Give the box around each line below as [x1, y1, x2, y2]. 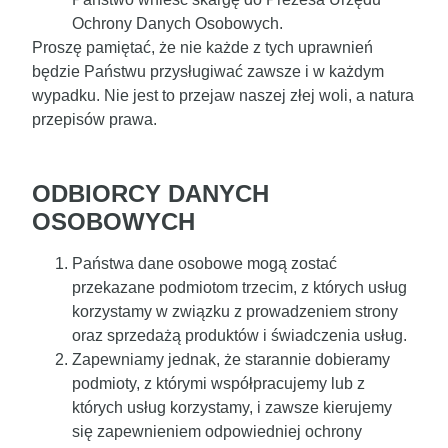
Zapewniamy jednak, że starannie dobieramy [72, 350, 390, 368]
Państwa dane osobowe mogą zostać [72, 254, 337, 272]
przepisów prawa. [32, 110, 157, 128]
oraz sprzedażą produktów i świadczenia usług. [72, 326, 407, 344]
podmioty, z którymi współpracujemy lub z [72, 374, 365, 392]
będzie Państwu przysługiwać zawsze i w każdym [32, 62, 384, 80]
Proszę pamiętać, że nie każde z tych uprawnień [32, 38, 373, 56]
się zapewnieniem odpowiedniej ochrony [72, 422, 362, 440]
